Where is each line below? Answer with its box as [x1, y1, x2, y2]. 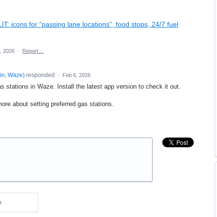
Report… [22, 48, 44, 54]
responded [24, 72, 56, 78]
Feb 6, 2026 [62, 72, 91, 78]
